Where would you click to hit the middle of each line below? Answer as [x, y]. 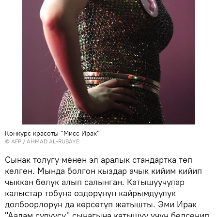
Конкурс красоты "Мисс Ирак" [52, 133]
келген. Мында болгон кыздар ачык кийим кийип [103, 171]
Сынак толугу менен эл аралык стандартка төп [99, 160]
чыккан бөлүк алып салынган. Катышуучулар [95, 182]
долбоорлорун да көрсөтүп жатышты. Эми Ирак [101, 204]
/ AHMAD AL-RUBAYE [50, 141]
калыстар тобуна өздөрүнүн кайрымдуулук [90, 193]
